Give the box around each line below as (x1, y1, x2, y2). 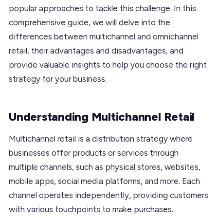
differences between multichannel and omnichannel (9, 31, 199, 41)
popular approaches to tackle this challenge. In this (9, 3, 196, 13)
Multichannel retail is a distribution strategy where (9, 133, 193, 144)
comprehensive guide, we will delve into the (9, 17, 170, 27)
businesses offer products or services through (9, 147, 179, 158)
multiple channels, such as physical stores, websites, (9, 162, 200, 172)
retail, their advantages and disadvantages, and (9, 45, 183, 55)
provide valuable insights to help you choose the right (9, 59, 207, 70)
